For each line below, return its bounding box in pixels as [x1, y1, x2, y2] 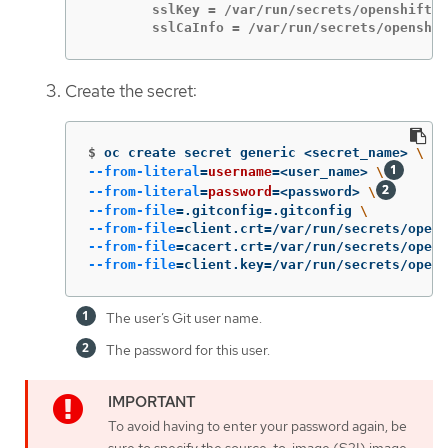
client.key [184, 257, 264, 273]
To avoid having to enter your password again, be [108, 417, 407, 436]
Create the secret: [65, 80, 197, 103]
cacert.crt [184, 239, 264, 255]
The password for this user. [106, 341, 270, 360]
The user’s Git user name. [106, 309, 262, 328]
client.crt [184, 221, 264, 237]
